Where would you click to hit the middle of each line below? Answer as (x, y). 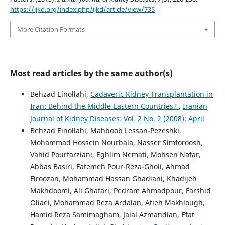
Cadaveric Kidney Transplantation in (151, 94)
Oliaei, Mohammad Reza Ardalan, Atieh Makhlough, (117, 202)
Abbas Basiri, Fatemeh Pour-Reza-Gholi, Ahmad (110, 166)
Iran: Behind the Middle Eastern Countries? (104, 106)
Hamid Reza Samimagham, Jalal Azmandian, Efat (112, 214)
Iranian (195, 106)
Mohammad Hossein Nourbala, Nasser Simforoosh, (116, 142)
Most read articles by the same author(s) (91, 73)
